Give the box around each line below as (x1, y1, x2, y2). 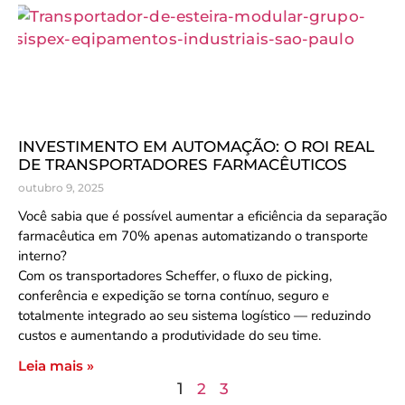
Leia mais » (18, 357, 94, 374)
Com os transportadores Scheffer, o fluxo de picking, (18, 267, 332, 285)
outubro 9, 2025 (18, 181, 104, 194)
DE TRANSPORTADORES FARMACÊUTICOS (18, 155, 347, 174)
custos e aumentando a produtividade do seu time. (18, 326, 321, 344)
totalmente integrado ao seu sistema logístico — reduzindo (18, 306, 371, 325)
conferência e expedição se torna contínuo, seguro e (18, 287, 329, 305)
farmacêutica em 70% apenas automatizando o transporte (18, 227, 368, 245)
